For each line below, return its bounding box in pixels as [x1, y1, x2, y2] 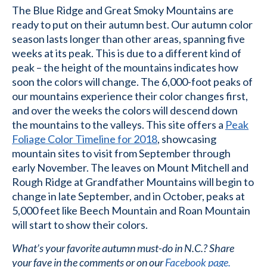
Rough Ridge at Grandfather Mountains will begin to [12, 175, 254, 188]
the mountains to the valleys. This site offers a [12, 118, 225, 131]
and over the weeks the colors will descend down [12, 104, 238, 117]
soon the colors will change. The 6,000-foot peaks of [12, 75, 253, 88]
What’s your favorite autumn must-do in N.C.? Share [12, 241, 234, 254]
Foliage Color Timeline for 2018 [12, 132, 157, 145]
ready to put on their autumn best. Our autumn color [12, 18, 253, 31]
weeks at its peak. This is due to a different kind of [12, 46, 241, 60]
